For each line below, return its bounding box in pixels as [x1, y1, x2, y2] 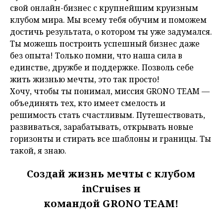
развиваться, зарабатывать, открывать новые [10, 121, 193, 133]
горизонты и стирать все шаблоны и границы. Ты [10, 133, 211, 145]
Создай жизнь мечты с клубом [27, 167, 195, 181]
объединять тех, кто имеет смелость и [10, 98, 166, 109]
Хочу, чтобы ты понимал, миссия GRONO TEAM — [10, 86, 210, 97]
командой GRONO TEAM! [44, 197, 178, 211]
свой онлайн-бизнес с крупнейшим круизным [10, 2, 198, 14]
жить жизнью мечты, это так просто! [10, 74, 160, 85]
